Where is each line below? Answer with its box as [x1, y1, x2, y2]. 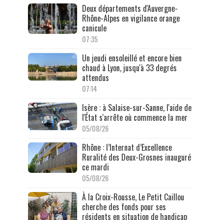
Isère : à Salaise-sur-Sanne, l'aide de [82, 101, 192, 113]
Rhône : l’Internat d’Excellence [82, 141, 172, 153]
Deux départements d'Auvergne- [82, 2, 178, 14]
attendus [82, 71, 109, 83]
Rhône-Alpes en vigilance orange [82, 12, 180, 24]
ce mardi [82, 161, 109, 173]
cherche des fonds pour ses [82, 200, 166, 213]
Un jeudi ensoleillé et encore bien [82, 52, 182, 64]
